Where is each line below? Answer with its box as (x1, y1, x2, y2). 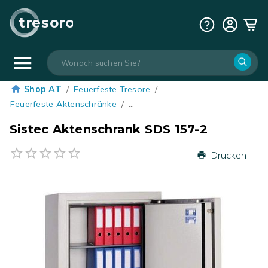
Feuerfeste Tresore (74, 84, 151, 95)
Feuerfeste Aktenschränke (10, 99, 117, 110)
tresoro (18, 14, 74, 31)
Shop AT (24, 84, 62, 95)
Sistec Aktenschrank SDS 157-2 (10, 122, 208, 137)
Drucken (211, 149, 246, 162)
